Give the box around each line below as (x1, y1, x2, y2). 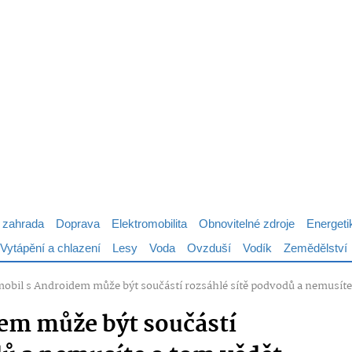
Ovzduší (187, 239, 231, 258)
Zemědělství (284, 239, 347, 258)
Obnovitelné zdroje (199, 214, 295, 234)
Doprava (56, 214, 100, 234)
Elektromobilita (112, 214, 187, 234)
